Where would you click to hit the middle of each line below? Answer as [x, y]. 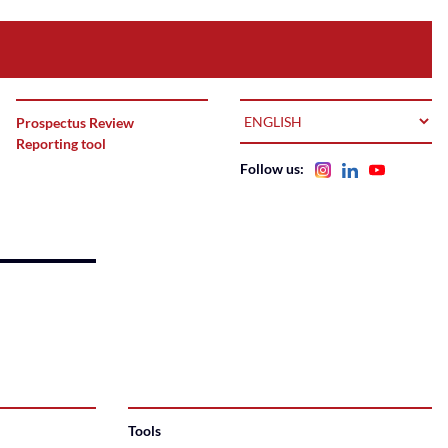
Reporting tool [61, 143]
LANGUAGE [277, 110]
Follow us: [273, 168]
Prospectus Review [75, 122]
